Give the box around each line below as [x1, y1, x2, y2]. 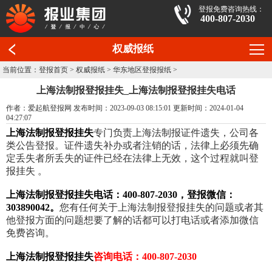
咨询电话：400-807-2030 [93, 251, 197, 262]
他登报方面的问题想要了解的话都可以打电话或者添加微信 [6, 215, 259, 226]
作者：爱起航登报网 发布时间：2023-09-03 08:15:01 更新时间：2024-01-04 [6, 104, 243, 113]
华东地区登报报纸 [113, 66, 172, 75]
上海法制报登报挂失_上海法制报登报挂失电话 [36, 85, 236, 96]
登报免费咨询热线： [199, 5, 264, 13]
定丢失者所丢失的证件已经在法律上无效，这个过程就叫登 [6, 153, 259, 164]
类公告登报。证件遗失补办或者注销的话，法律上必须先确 [6, 140, 259, 151]
